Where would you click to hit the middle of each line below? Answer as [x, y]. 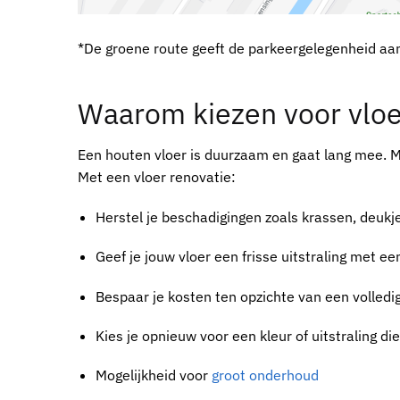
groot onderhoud [265, 375]
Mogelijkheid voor [154, 375]
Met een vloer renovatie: [157, 177]
